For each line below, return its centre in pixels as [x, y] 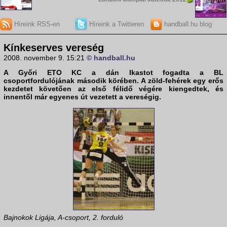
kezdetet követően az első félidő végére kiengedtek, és [113, 89]
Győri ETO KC [50, 73]
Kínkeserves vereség [54, 48]
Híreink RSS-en [36, 24]
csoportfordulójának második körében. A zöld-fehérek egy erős [113, 81]
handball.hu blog [187, 24]
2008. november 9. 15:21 [45, 58]
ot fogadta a [180, 73]
